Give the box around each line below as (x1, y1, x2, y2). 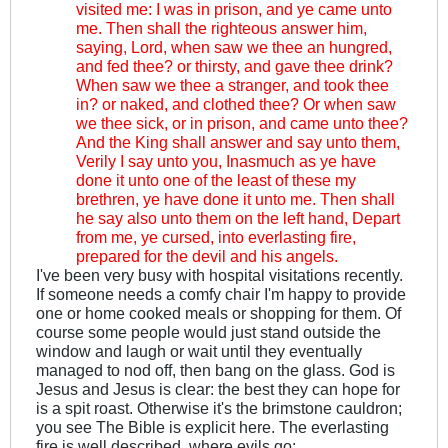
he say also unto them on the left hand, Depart (76, 209, 400, 228)
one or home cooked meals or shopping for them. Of (36, 304, 401, 323)
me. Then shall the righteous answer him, (76, 19, 367, 38)
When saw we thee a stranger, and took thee (76, 76, 389, 95)
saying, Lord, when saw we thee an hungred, (76, 38, 392, 57)
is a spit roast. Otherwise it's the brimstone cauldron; (36, 399, 402, 418)
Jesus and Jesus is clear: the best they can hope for (36, 380, 400, 399)
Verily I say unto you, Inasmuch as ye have (76, 152, 376, 171)
